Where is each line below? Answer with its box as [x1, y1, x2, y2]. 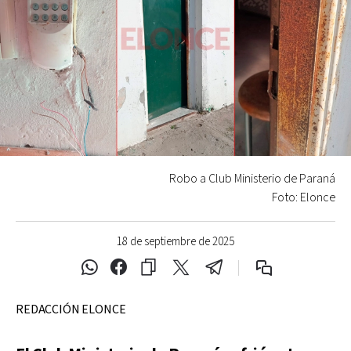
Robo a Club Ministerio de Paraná [169, 170, 335, 187]
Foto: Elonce [272, 189, 335, 206]
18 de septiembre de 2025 [117, 233, 234, 249]
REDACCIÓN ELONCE [16, 301, 126, 318]
